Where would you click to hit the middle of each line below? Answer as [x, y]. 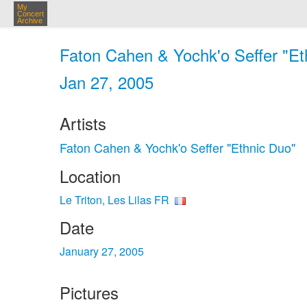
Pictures [89, 292]
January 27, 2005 [102, 251]
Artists [83, 123]
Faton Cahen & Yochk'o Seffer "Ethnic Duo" [177, 147]
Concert [30, 14]
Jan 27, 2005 [107, 82]
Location [90, 176]
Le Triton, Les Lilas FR [114, 200]
